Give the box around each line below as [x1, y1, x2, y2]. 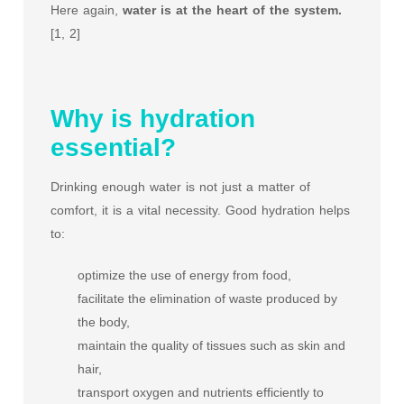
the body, [78, 315, 130, 329]
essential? [50, 133, 176, 161]
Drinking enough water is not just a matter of [50, 179, 310, 194]
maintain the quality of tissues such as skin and [78, 338, 345, 353]
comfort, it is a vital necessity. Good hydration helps [50, 203, 350, 217]
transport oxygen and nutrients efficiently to [78, 385, 324, 399]
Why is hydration [50, 105, 255, 133]
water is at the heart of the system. [123, 3, 342, 17]
